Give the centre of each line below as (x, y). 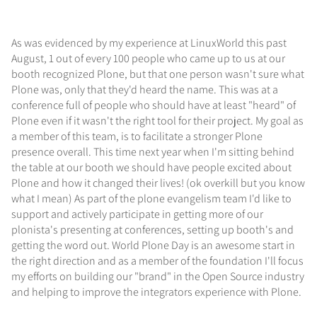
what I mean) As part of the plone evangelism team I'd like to (151, 198)
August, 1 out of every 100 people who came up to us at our (148, 58)
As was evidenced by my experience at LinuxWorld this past (149, 43)
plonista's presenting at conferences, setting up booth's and (152, 230)
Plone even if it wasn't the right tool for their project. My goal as (157, 121)
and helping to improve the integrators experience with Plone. (156, 292)
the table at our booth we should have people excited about (151, 167)
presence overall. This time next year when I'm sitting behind (153, 152)
